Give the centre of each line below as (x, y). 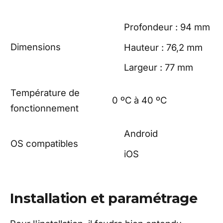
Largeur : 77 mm (159, 67)
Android (141, 134)
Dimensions (36, 47)
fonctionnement (45, 108)
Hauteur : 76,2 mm (163, 47)
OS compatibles (44, 144)
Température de (45, 93)
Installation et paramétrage (104, 199)
